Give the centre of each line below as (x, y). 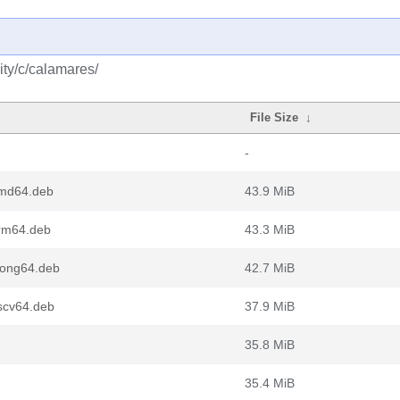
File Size (275, 117)
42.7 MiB (270, 268)
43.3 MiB (270, 229)
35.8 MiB (270, 345)
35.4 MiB (270, 383)
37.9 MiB (270, 306)
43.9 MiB (270, 191)
